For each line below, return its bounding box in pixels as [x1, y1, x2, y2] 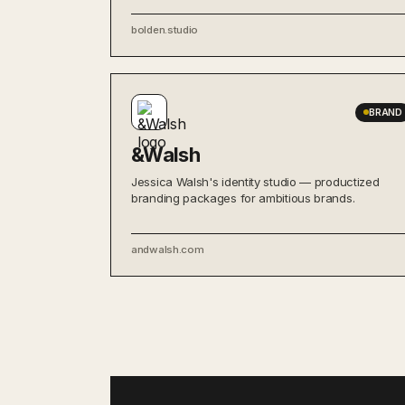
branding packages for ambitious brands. [131, 191, 355, 205]
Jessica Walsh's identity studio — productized [131, 174, 380, 189]
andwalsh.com [131, 243, 204, 256]
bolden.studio [131, 24, 199, 36]
